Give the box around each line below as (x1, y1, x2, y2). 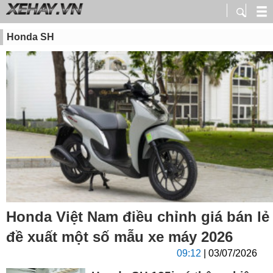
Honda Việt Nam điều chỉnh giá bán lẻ (6, 208, 269, 225)
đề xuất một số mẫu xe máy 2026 (6, 229, 233, 246)
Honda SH (7, 32, 54, 42)
